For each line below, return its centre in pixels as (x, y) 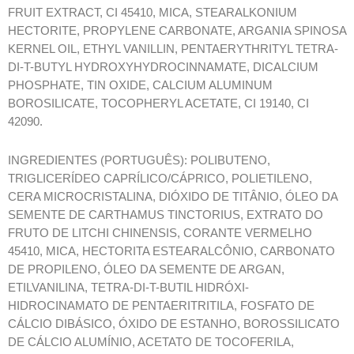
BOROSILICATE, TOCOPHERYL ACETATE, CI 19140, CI (158, 104)
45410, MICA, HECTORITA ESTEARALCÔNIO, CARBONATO (171, 251)
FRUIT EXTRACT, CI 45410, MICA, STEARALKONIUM (153, 13)
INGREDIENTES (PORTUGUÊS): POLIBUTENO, (139, 160)
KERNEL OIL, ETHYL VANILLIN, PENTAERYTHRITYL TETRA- (173, 49)
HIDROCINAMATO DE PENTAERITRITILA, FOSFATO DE (161, 305)
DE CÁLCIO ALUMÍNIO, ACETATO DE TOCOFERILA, (151, 342)
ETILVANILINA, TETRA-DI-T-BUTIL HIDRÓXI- (128, 287)
